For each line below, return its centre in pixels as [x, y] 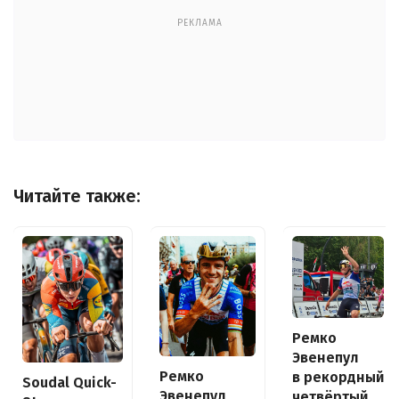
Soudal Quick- [69, 382]
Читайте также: [77, 197]
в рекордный [338, 377]
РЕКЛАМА [199, 23]
